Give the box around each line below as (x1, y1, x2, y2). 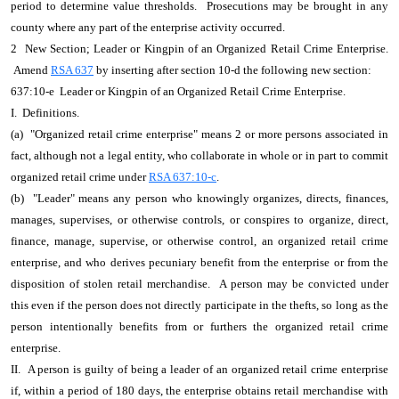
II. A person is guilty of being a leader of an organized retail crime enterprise (11, 362, 388, 376)
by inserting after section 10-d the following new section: (94, 63, 377, 77)
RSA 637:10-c (149, 170, 216, 183)
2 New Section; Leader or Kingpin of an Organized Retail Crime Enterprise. (11, 42, 388, 55)
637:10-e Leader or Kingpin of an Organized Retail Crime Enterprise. (11, 85, 351, 98)
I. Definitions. (11, 106, 85, 119)
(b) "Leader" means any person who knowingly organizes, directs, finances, (11, 191, 388, 205)
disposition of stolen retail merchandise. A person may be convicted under (11, 277, 388, 290)
